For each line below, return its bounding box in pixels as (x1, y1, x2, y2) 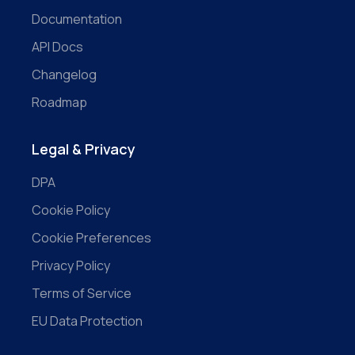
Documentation (32, 10, 122, 28)
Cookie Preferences (32, 228, 151, 246)
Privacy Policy (32, 256, 110, 274)
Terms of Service (32, 284, 132, 302)
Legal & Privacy (32, 139, 136, 158)
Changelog (32, 65, 97, 83)
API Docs (32, 37, 83, 55)
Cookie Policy (32, 200, 110, 219)
